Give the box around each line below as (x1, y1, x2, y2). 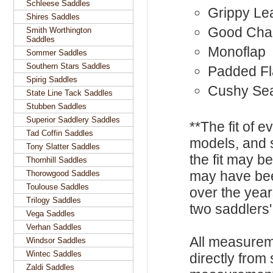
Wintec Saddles (26, 249, 82, 258)
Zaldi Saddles (26, 263, 74, 272)
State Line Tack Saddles (26, 88, 113, 97)
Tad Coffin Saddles (26, 129, 93, 138)
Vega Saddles (26, 209, 75, 218)
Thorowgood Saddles (26, 169, 100, 178)
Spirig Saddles (26, 75, 77, 84)
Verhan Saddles (26, 222, 82, 232)
